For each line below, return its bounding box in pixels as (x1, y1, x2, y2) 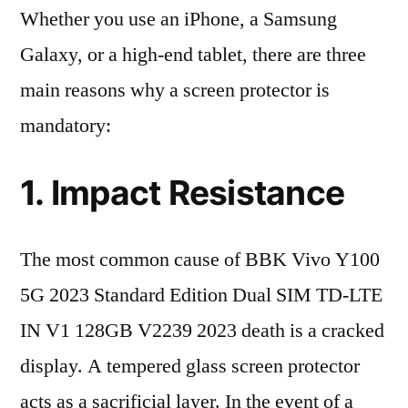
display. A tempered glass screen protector (20, 353, 360, 379)
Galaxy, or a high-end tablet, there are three (20, 42, 366, 67)
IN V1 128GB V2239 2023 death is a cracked (20, 318, 384, 343)
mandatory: (20, 113, 111, 138)
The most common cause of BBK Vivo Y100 (20, 247, 380, 272)
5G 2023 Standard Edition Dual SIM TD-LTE (20, 282, 382, 308)
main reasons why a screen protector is (20, 77, 330, 103)
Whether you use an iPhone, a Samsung (20, 6, 337, 32)
